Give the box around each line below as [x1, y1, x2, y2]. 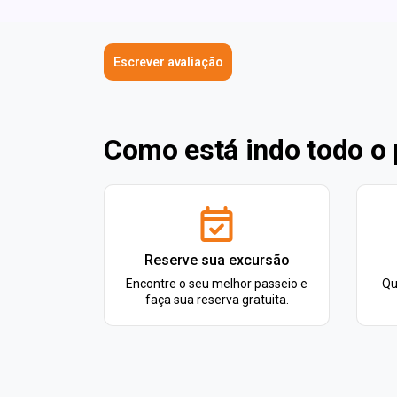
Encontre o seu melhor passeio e [126, 276, 307, 291]
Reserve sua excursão [144, 252, 290, 269]
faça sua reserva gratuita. [144, 292, 289, 307]
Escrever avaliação [113, 55, 223, 69]
